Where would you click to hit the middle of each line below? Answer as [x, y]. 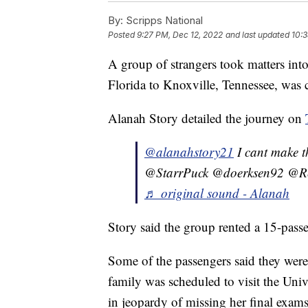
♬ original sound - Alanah [217, 192]
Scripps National [163, 20]
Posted [122, 34]
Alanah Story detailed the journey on [207, 118]
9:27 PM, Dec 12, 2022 [180, 34]
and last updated [257, 34]
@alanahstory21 [189, 151]
